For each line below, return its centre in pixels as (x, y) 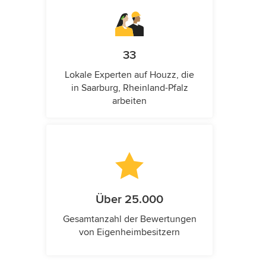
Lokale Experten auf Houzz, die (129, 75)
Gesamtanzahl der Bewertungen (129, 219)
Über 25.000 (129, 200)
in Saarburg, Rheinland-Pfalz (129, 88)
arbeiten (129, 101)
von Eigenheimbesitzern (129, 232)
